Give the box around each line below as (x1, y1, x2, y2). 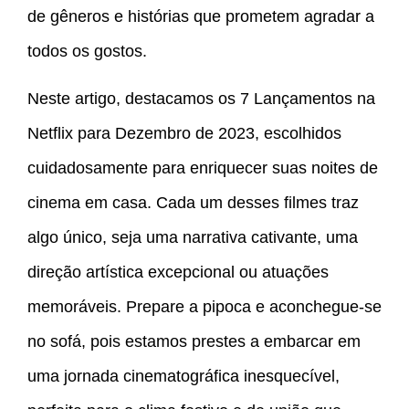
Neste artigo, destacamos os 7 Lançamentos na (27, 89, 375, 109)
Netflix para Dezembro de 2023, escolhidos (27, 124, 341, 143)
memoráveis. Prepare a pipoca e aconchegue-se (27, 298, 382, 317)
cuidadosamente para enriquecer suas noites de (27, 159, 378, 178)
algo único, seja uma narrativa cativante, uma (27, 228, 358, 247)
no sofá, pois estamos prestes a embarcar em (27, 332, 361, 351)
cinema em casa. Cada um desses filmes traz (27, 194, 359, 213)
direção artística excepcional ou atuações (27, 263, 329, 282)
